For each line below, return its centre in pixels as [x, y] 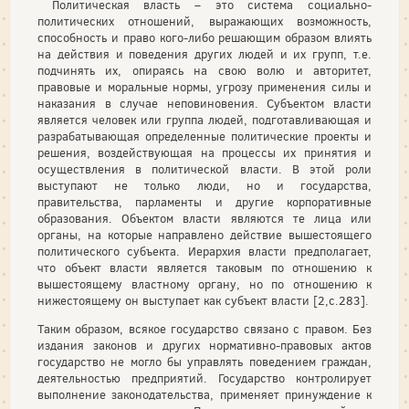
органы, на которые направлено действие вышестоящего [204, 235]
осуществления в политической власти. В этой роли [204, 169]
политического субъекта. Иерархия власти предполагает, [204, 252]
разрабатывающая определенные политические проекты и [204, 136]
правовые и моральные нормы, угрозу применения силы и [204, 87]
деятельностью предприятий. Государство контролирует [204, 378]
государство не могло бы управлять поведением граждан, [204, 362]
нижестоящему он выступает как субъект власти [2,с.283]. [203, 301]
